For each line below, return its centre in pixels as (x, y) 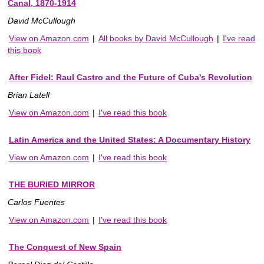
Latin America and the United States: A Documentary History (130, 139)
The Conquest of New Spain (65, 247)
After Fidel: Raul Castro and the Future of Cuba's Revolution (131, 77)
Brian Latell (29, 95)
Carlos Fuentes (36, 202)
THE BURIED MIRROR (52, 184)
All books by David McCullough (156, 38)
